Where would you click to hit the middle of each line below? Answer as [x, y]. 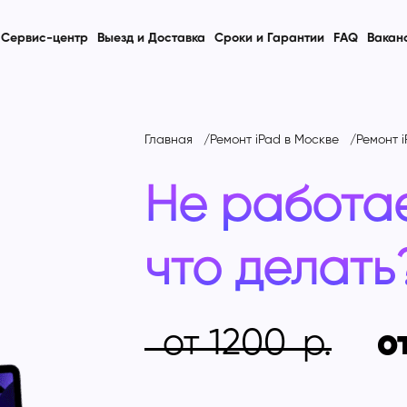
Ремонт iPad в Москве [274, 140]
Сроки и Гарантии [270, 38]
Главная [168, 140]
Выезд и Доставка [152, 38]
